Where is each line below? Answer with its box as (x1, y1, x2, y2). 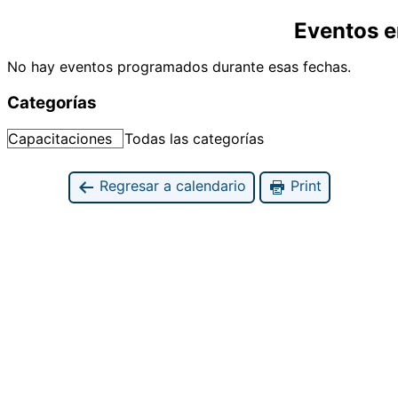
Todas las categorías (124, 130, 264, 148)
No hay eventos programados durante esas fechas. (7, 57, 351, 76)
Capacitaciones (8, 130, 112, 148)
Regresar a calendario (94, 177, 246, 195)
